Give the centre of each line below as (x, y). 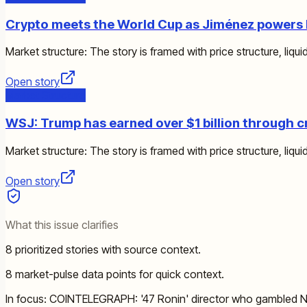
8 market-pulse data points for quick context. (115, 274)
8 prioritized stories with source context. (103, 249)
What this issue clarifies (62, 224)
